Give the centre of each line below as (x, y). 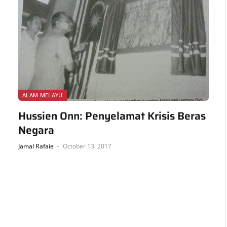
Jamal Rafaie (36, 146)
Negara (36, 130)
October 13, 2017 (87, 146)
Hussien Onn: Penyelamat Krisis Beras (112, 116)
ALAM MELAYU (43, 95)
